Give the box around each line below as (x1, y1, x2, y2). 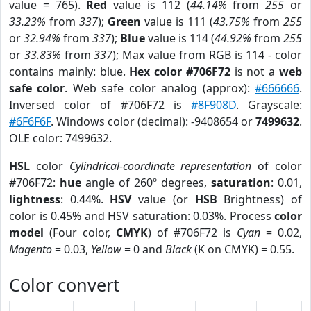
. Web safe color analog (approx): (65, 81, 255, 96)
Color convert (9, 273, 119, 296)
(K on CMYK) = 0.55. (192, 242, 294, 257)
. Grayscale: (235, 97, 303, 112)
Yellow (91, 242, 121, 257)
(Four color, (44, 225, 116, 240)
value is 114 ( (145, 31, 215, 46)
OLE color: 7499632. (9, 131, 112, 146)
